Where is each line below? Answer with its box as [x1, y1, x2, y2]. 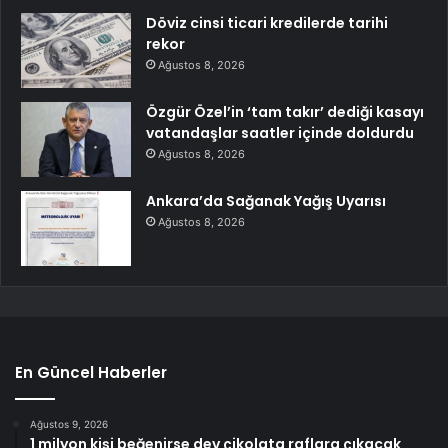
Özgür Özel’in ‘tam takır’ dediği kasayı [146, 101, 424, 122]
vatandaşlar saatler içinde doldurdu [146, 122, 414, 143]
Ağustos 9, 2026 [30, 417, 108, 430]
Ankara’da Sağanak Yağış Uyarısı [146, 190, 386, 211]
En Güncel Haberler [15, 361, 167, 383]
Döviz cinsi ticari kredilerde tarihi [146, 12, 388, 33]
